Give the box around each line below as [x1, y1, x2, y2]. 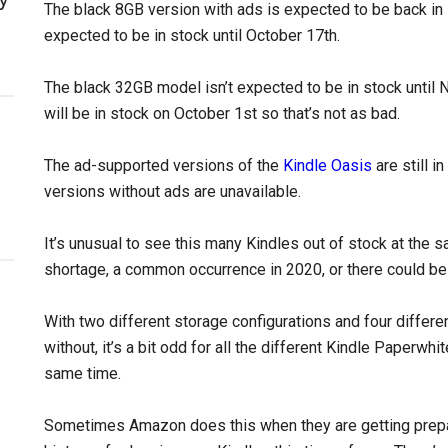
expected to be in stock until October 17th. [44, 26, 340, 45]
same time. [44, 364, 121, 383]
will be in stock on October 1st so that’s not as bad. [44, 104, 400, 123]
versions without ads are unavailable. [44, 182, 301, 201]
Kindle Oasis [283, 156, 372, 175]
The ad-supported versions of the [44, 156, 283, 175]
